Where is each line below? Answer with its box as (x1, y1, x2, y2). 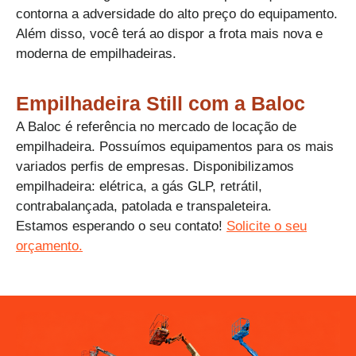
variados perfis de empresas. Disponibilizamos (16, 158, 294, 174)
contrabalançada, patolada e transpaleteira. (16, 198, 272, 214)
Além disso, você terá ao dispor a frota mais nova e (16, 25, 323, 41)
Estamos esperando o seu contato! (16, 218, 226, 234)
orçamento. (16, 238, 83, 253)
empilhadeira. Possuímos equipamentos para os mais (16, 138, 334, 154)
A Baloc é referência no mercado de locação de (16, 118, 296, 134)
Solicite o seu (226, 218, 307, 234)
